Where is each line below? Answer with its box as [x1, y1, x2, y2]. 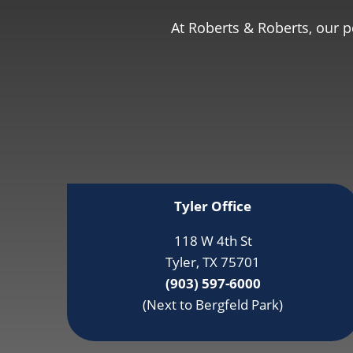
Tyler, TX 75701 [165, 253, 261, 272]
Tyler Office [174, 197, 252, 216]
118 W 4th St [173, 232, 252, 251]
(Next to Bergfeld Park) [143, 295, 284, 314]
